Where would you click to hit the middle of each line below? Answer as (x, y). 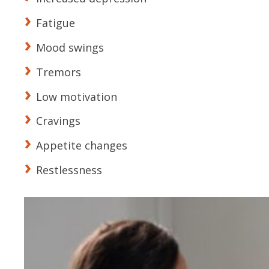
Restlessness (69, 170)
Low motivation (77, 96)
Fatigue (56, 23)
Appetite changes (82, 146)
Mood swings (70, 47)
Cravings (58, 121)
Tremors (59, 72)
